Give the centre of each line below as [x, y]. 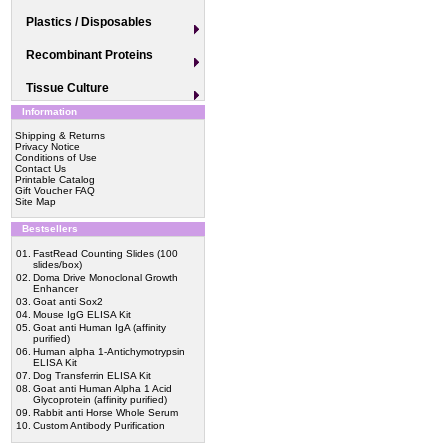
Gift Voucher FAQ [55, 190]
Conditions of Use [56, 157]
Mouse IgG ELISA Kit [82, 314]
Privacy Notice [47, 146]
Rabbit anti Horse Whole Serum [105, 412]
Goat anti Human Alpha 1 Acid [102, 388]
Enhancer [55, 288]
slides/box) [57, 264]
